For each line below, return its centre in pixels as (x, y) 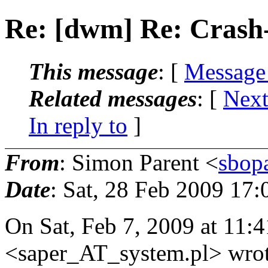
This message (93, 71)
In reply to (78, 125)
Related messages (113, 98)
